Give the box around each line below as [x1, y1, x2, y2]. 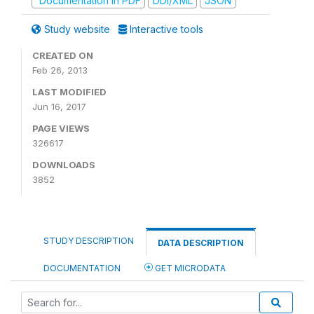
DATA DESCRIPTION [158, 238, 244, 248]
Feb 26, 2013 [32, 64, 88, 76]
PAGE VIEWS [32, 123, 90, 134]
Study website [41, 23, 113, 35]
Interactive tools [127, 23, 203, 35]
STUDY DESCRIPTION [43, 235, 134, 246]
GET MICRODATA [153, 263, 226, 273]
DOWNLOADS [32, 159, 95, 170]
